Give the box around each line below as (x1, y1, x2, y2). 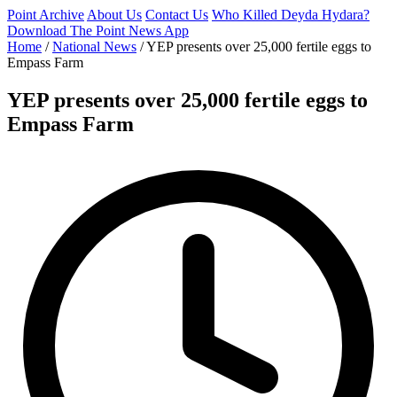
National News (52, 39, 136, 54)
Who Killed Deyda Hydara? (212, 7, 370, 22)
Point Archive (7, 7, 84, 22)
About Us (87, 7, 142, 22)
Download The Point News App (7, 23, 189, 38)
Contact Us (145, 7, 208, 22)
